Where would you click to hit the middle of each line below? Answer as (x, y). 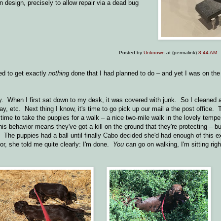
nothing (59, 74)
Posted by (131, 52)
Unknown (154, 52)
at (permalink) (183, 52)
